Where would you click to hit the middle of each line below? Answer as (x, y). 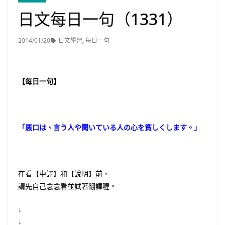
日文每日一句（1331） (100, 19)
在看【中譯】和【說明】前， (64, 174)
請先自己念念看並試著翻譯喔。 (67, 186)
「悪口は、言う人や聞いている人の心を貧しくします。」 (109, 127)
